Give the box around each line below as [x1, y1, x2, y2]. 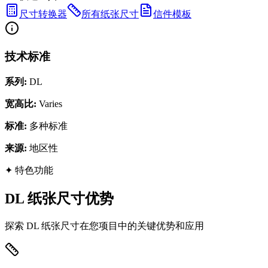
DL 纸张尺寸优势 [5, 190, 114, 206]
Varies [39, 98, 62, 109]
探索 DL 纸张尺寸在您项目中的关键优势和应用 [5, 220, 204, 231]
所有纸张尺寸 [81, 9, 139, 20]
